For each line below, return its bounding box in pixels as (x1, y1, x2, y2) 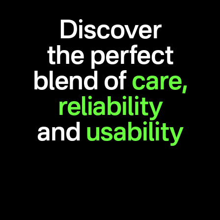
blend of (32, 69, 132, 95)
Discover (58, 18, 162, 44)
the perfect (47, 44, 173, 70)
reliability (57, 95, 163, 121)
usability (86, 120, 183, 146)
